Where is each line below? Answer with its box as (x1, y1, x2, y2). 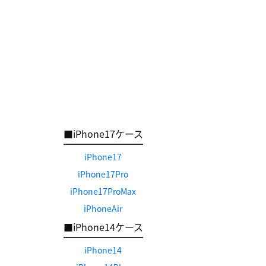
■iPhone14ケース (63, 220, 143, 234)
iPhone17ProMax (70, 185, 136, 197)
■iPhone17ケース (63, 126, 143, 141)
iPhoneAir (84, 202, 122, 214)
